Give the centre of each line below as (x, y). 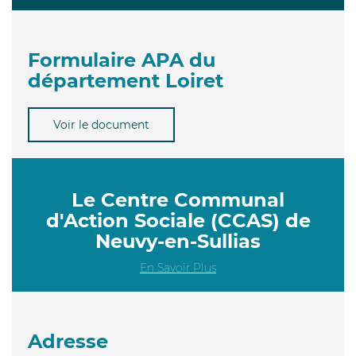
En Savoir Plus (178, 267)
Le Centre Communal (178, 199)
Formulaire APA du (122, 60)
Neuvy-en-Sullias (178, 241)
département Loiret (126, 80)
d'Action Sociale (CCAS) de (178, 220)
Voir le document (101, 124)
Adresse (68, 341)
